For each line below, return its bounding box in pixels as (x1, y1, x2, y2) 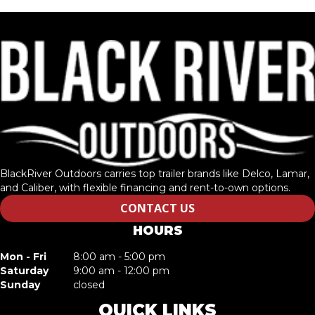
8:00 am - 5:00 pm (73, 250, 165, 264)
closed (73, 278, 105, 292)
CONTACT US (120, 200, 195, 217)
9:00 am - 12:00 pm (73, 264, 169, 278)
